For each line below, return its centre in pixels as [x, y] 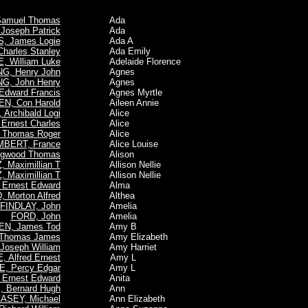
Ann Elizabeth [123, 299]
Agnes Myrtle [122, 92]
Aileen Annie [120, 103]
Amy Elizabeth [125, 237]
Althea [108, 196]
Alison [108, 154]
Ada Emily [116, 51]
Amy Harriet [119, 247]
